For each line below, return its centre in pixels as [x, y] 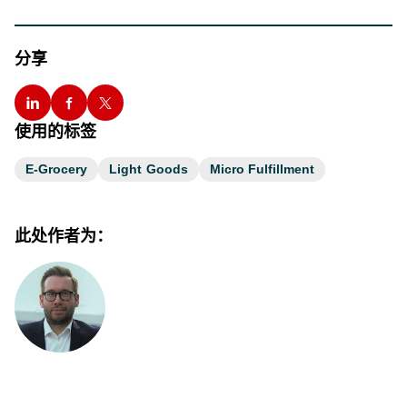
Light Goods [149, 169]
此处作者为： [64, 236]
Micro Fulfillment [262, 169]
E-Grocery [57, 169]
